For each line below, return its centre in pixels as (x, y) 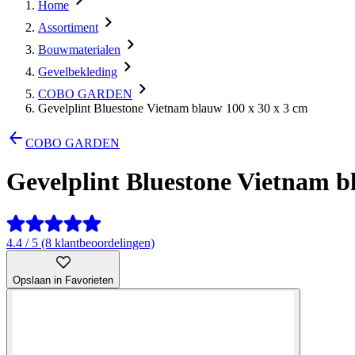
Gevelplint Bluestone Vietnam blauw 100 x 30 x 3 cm (173, 108)
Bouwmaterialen (79, 50)
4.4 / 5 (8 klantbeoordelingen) (80, 242)
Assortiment (68, 27)
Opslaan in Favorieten (63, 280)
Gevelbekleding (78, 72)
